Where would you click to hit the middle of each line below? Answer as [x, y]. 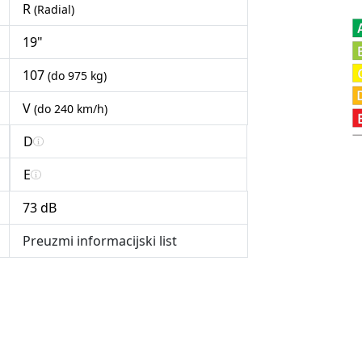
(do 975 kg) [77, 76]
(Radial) [54, 10]
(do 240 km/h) [71, 109]
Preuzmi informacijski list [100, 241]
